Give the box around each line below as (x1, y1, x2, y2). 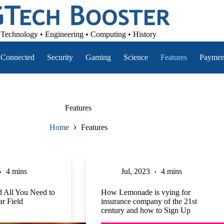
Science (123, 52, 148, 61)
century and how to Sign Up (100, 206, 190, 215)
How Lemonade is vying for (100, 188, 190, 197)
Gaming (85, 52, 111, 61)
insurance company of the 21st (100, 197, 197, 206)
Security (47, 52, 73, 61)
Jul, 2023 (120, 167, 150, 176)
